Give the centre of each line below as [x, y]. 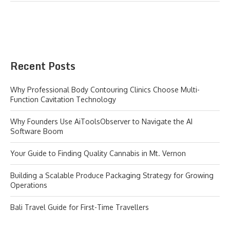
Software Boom [37, 131]
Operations [29, 185]
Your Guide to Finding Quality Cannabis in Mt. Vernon [98, 153]
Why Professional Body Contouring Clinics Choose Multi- [105, 90]
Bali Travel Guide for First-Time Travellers [80, 207]
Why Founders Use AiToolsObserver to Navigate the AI [101, 121]
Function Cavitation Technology [63, 99]
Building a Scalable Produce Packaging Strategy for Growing [112, 175]
